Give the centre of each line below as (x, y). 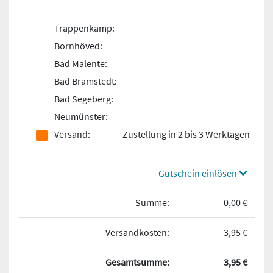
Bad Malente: (81, 63)
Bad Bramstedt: (86, 81)
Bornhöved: (78, 46)
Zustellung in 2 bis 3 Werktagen (186, 134)
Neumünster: (81, 116)
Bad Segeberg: (84, 99)
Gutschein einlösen (199, 173)
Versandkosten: (137, 232)
